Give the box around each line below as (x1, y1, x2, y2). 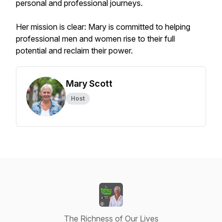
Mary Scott (66, 78, 112, 89)
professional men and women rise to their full (16, 34, 175, 44)
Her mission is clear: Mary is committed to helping (16, 22, 190, 32)
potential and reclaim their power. (16, 46, 133, 55)
